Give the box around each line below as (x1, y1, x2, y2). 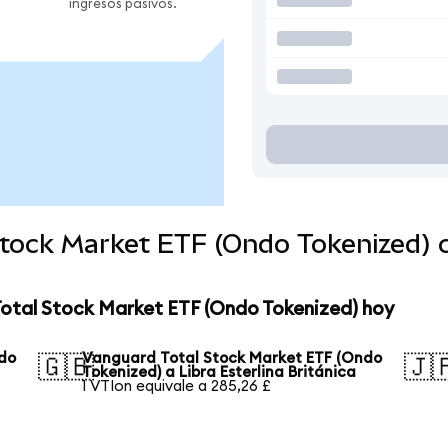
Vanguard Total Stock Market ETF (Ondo (82, 350, 383, 366)
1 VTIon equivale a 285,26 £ (82, 378, 272, 394)
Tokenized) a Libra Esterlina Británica (82, 364, 357, 380)
